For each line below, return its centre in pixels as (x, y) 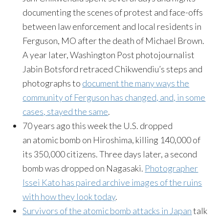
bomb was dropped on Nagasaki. (84, 168)
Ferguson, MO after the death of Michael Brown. (114, 41)
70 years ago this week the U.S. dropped (98, 126)
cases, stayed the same (66, 111)
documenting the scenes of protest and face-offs (113, 12)
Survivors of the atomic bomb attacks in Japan (107, 211)
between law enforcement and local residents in (112, 26)
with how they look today (69, 197)
